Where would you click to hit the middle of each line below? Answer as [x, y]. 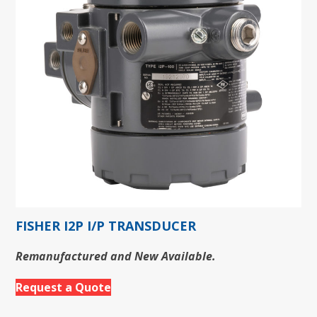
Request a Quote [64, 287]
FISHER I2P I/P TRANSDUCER [106, 225]
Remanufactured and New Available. [116, 256]
